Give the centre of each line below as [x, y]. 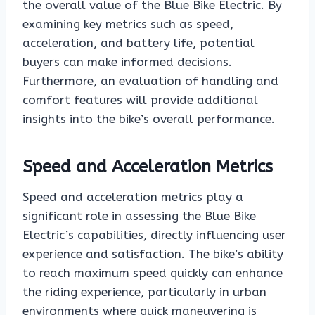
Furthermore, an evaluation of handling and [150, 81]
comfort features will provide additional [140, 100]
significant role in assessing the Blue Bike [139, 216]
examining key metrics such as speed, [128, 24]
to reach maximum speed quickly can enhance [153, 273]
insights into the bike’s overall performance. [149, 119]
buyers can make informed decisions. [127, 62]
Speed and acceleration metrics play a [133, 197]
